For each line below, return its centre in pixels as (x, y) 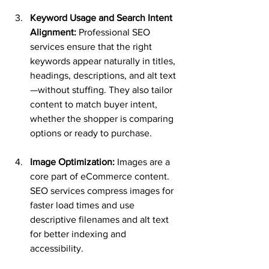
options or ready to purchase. (91, 133)
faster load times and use (83, 205)
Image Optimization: (72, 162)
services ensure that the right (92, 47)
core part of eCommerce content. (101, 176)
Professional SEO (114, 32)
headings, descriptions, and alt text (103, 75)
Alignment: (53, 32)
